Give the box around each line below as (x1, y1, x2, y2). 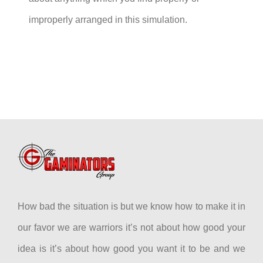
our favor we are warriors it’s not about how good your (18, 222, 245, 232)
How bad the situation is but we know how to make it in (18, 201, 245, 211)
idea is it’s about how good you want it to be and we (18, 243, 245, 254)
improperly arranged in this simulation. (29, 14, 188, 25)
